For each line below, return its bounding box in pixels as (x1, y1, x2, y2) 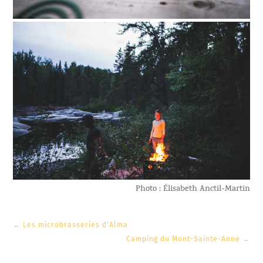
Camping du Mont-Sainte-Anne (126, 235, 240, 244)
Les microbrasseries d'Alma (23, 221, 129, 230)
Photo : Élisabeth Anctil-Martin (135, 183, 250, 196)
